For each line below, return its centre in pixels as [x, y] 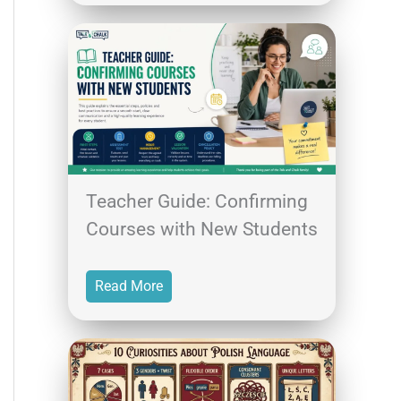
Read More [129, 286]
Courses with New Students [202, 229]
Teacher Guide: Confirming [197, 201]
